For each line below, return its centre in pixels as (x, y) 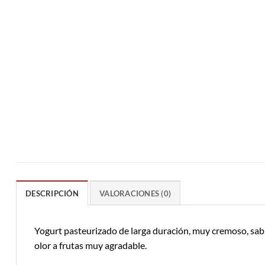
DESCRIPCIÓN (52, 193)
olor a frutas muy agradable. (91, 245)
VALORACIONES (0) (135, 193)
